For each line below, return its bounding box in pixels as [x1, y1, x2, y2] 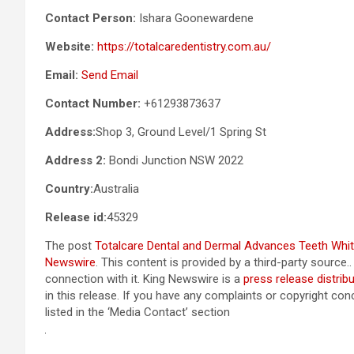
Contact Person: [45, 10, 136, 25]
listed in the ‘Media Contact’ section [45, 304, 230, 319]
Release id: [45, 209, 107, 224]
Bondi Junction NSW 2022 [106, 153, 243, 168]
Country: [45, 181, 93, 196]
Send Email [81, 67, 138, 82]
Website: [45, 39, 94, 54]
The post [45, 238, 95, 253]
